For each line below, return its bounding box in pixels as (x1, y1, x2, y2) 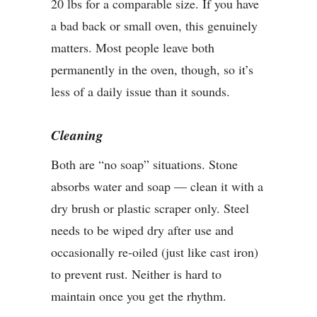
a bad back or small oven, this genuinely (51, 17, 258, 35)
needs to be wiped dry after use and (51, 221, 234, 239)
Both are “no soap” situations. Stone (51, 156, 238, 173)
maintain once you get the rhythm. (51, 287, 226, 305)
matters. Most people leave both (51, 39, 214, 57)
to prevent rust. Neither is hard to (51, 265, 221, 283)
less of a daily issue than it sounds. (51, 83, 230, 100)
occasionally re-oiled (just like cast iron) (51, 243, 258, 261)
